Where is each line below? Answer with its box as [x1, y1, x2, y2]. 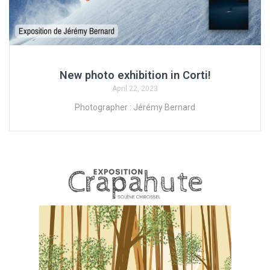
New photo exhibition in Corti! [59, 68, 211, 81]
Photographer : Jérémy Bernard [75, 102, 195, 112]
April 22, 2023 [112, 84, 158, 93]
